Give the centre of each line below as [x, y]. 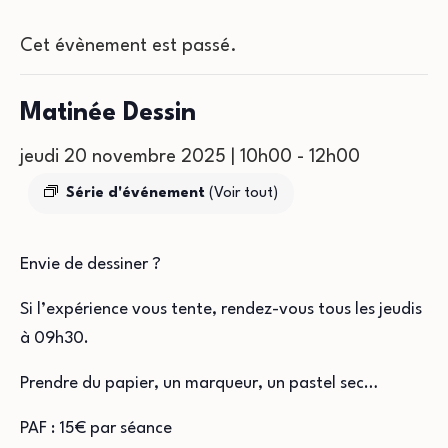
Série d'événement [137, 193]
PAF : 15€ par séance [96, 428]
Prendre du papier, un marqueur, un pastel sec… [199, 383]
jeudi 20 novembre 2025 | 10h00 [156, 157]
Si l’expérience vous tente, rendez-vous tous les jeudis [221, 309]
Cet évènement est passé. [128, 46]
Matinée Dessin [108, 113]
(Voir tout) [243, 193]
